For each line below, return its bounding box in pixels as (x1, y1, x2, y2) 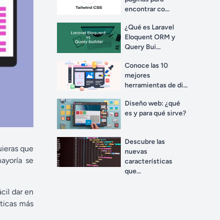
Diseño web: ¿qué (125, 99, 180, 108)
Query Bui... (125, 43, 161, 52)
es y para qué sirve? (125, 109, 186, 118)
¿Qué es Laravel (125, 23, 174, 32)
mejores (125, 71, 150, 80)
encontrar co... (125, 5, 169, 14)
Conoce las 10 (125, 61, 168, 70)
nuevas (125, 147, 147, 156)
